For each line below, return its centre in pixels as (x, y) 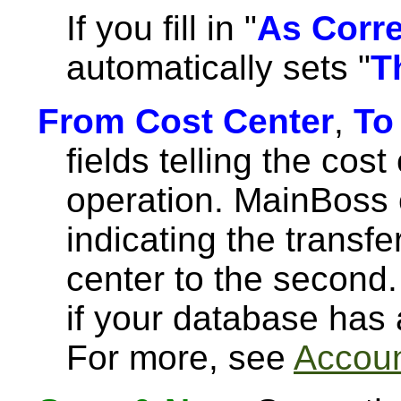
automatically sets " (218, 68)
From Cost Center (186, 121)
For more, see (180, 358)
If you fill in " (162, 28)
